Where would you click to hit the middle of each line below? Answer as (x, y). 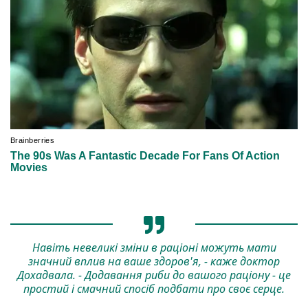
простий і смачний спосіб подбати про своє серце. (154, 288)
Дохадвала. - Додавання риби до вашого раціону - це (154, 275)
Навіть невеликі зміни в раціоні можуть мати (154, 247)
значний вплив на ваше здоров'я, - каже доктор (154, 261)
